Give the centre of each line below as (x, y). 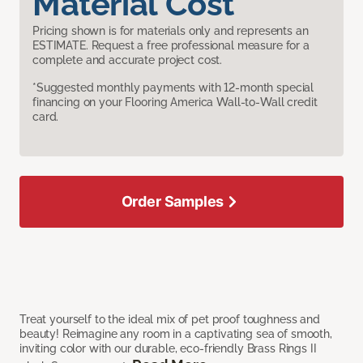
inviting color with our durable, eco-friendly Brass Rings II (168, 349)
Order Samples (173, 202)
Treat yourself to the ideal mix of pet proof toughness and (170, 320)
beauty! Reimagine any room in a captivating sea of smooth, (176, 334)
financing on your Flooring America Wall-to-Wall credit (175, 102)
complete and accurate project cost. (128, 60)
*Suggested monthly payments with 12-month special (173, 88)
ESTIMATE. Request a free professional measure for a (171, 46)
